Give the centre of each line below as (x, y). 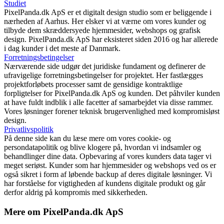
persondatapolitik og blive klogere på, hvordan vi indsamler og (102, 147)
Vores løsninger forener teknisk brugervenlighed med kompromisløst (112, 111)
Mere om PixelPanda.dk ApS (64, 212)
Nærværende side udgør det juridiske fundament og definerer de (105, 66)
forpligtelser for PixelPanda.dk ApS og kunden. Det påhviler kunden (112, 93)
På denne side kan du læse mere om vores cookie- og (87, 138)
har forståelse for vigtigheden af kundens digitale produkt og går (105, 183)
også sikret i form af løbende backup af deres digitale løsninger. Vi (108, 174)
